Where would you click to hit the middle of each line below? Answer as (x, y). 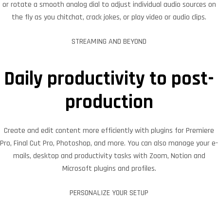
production (109, 102)
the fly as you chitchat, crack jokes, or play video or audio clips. (109, 17)
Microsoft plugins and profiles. (109, 169)
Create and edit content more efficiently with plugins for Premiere (109, 131)
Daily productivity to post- (109, 79)
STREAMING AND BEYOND (109, 41)
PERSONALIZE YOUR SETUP (109, 193)
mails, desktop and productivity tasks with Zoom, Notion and (109, 156)
